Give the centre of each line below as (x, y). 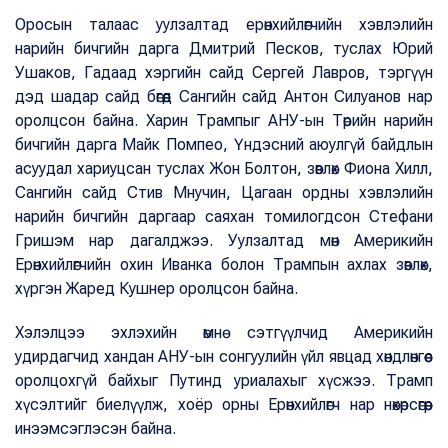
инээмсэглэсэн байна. (95, 429)
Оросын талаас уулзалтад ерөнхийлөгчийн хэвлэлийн (224, 25)
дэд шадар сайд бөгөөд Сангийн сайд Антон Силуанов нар (224, 97)
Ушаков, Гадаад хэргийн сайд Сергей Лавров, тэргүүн (224, 73)
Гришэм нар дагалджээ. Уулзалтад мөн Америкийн (224, 241)
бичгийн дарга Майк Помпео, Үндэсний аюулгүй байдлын (224, 145)
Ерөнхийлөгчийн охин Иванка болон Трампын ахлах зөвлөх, (224, 265)
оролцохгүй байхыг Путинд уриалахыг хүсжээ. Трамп (224, 381)
